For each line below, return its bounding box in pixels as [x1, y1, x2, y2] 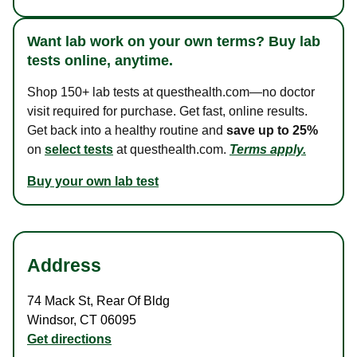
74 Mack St [27, 294, 90, 308]
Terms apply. [229, 143, 306, 157]
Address [27, 255, 101, 277]
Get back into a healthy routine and [27, 124, 226, 138]
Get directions [27, 332, 112, 347]
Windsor [27, 313, 73, 328]
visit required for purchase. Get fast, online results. [27, 104, 308, 119]
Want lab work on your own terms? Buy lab [27, 33, 320, 50]
